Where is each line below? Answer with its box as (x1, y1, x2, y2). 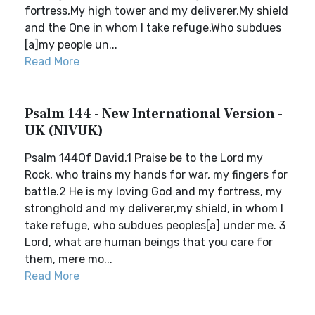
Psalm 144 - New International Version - (25, 105, 283, 123)
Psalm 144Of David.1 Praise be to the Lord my (25, 151, 263, 165)
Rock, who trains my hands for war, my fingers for (25, 168, 288, 181)
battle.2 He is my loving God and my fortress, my (25, 185, 282, 198)
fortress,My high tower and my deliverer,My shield (25, 4, 288, 18)
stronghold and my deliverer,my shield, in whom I (25, 202, 283, 215)
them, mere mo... (25, 252, 112, 266)
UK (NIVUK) (25, 122, 103, 140)
